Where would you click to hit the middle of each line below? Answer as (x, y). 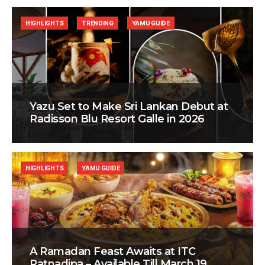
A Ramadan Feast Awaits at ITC (113, 252)
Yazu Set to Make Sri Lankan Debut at (129, 107)
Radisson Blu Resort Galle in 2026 (117, 119)
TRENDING (98, 23)
